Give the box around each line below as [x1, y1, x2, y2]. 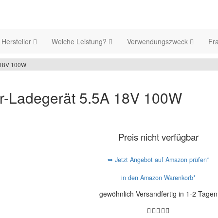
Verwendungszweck [127, 36, 190, 47]
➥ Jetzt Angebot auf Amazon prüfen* [108, 155, 210, 164]
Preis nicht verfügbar [118, 130, 199, 143]
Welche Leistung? [52, 36, 109, 47]
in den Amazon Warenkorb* [121, 173, 196, 182]
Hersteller [1, 36, 33, 47]
